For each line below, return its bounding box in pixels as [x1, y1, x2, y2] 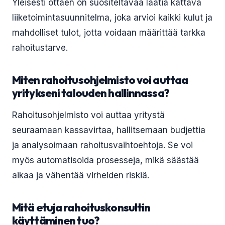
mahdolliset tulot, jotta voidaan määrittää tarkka [12, 28, 205, 38]
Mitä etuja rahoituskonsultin [12, 200, 151, 214]
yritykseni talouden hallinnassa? [12, 86, 169, 100]
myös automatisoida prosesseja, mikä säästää [12, 155, 199, 165]
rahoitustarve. [12, 43, 68, 53]
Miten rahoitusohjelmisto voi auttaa [12, 73, 188, 87]
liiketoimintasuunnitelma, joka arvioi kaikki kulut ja [12, 13, 212, 23]
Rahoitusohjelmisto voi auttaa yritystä [12, 110, 165, 120]
